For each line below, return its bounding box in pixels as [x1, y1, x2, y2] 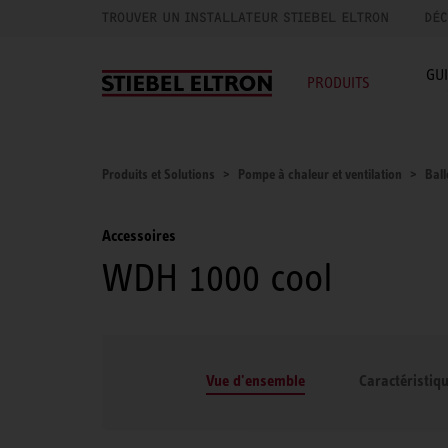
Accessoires [102, 226, 176, 245]
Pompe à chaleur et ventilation [238, 165, 402, 182]
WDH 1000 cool [102, 254, 333, 300]
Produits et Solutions [102, 165, 215, 182]
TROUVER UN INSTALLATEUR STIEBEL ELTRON [102, 9, 389, 26]
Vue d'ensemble [206, 370, 305, 390]
